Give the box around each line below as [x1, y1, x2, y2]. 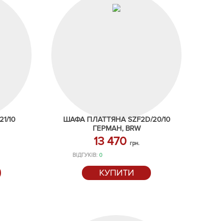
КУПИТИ [99, 167, 134, 178]
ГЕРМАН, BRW [92, 124, 141, 133]
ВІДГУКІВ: [73, 152, 99, 158]
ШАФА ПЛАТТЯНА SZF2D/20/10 [63, 115, 170, 124]
